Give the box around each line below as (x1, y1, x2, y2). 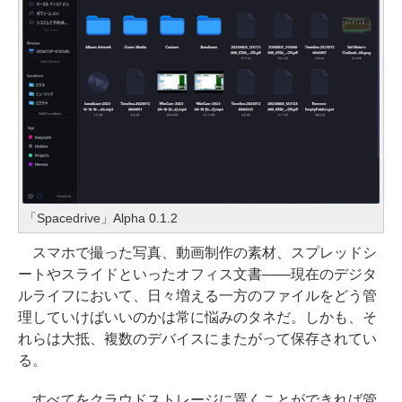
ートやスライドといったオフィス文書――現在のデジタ (18, 266, 377, 282)
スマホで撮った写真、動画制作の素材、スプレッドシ (18, 244, 377, 260)
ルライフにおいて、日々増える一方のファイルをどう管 (18, 287, 377, 303)
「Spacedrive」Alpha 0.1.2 (24, 210, 178, 225)
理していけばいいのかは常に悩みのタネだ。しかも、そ (18, 309, 377, 325)
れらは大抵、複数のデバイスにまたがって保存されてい (18, 330, 377, 346)
